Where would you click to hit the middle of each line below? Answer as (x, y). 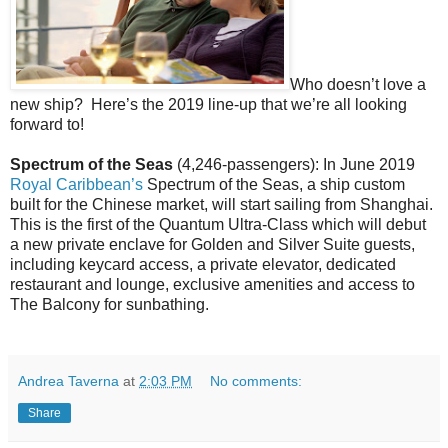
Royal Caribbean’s (76, 184)
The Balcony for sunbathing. (109, 304)
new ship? (46, 104)
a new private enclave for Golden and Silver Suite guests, (212, 244)
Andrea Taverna (68, 380)
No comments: (256, 380)
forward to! (47, 124)
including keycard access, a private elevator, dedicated (203, 264)
